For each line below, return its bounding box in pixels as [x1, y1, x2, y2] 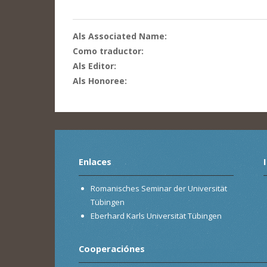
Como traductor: [73, 45, 146, 57]
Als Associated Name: [73, 30, 169, 42]
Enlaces [79, 155, 111, 167]
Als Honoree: [73, 74, 129, 86]
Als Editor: [73, 60, 119, 72]
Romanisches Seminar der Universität [90, 182, 227, 194]
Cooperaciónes [79, 242, 145, 254]
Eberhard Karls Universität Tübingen [90, 210, 222, 221]
